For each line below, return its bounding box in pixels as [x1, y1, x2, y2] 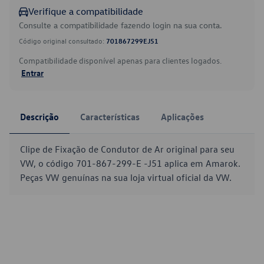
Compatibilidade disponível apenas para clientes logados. [19, 55, 222, 66]
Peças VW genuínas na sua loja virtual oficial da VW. [20, 171, 232, 183]
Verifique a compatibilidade [28, 5, 143, 17]
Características [80, 111, 140, 123]
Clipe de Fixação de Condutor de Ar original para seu [20, 143, 235, 155]
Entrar [21, 67, 44, 78]
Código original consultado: [19, 36, 106, 45]
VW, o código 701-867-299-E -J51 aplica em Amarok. [20, 157, 240, 169]
